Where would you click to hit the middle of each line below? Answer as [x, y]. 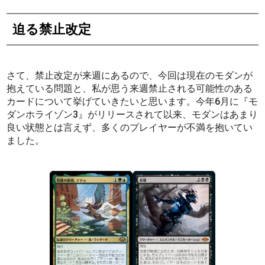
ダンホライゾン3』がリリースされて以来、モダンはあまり [132, 114]
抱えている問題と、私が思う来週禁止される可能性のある [130, 88]
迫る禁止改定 [52, 29]
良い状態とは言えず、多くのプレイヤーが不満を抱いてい [130, 127]
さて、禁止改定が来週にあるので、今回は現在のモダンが [130, 75]
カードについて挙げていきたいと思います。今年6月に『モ [132, 101]
